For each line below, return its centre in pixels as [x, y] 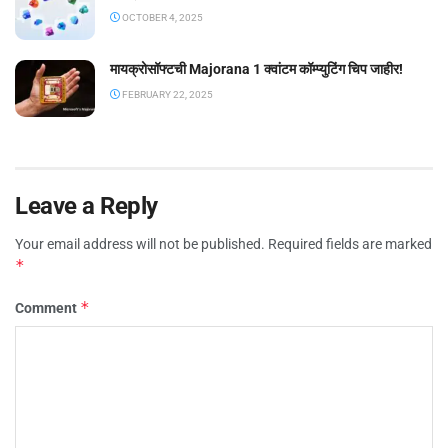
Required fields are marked [350, 244]
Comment [47, 308]
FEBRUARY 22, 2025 [166, 95]
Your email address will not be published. [140, 244]
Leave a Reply [86, 206]
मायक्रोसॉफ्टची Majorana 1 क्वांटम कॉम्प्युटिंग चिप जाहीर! [256, 69]
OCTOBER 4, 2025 [161, 18]
